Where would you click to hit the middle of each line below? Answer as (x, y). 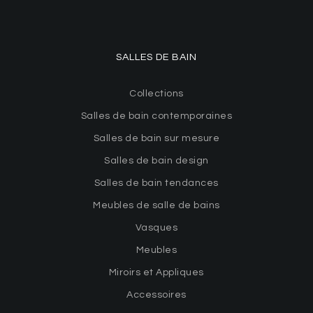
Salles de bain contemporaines (156, 116)
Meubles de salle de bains (156, 205)
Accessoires (156, 294)
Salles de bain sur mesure (156, 138)
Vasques (156, 227)
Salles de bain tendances (156, 183)
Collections (156, 93)
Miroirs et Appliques (156, 272)
